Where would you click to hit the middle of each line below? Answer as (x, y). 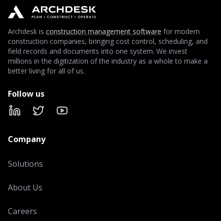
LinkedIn (30, 116)
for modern (182, 31)
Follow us (26, 94)
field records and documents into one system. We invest (98, 51)
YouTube (78, 116)
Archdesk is (26, 31)
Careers (22, 211)
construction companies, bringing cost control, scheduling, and (108, 41)
